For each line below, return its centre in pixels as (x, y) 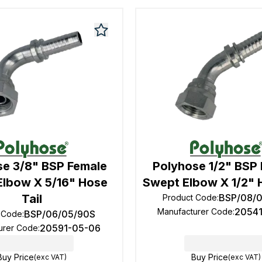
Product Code (190, 197)
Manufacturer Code (195, 211)
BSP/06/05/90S (60, 214)
